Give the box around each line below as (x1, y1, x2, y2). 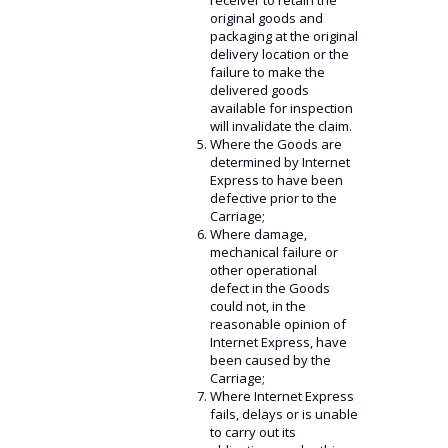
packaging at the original (209, 27, 358, 45)
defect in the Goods (209, 279, 330, 297)
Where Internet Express (209, 387, 354, 405)
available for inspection (209, 99, 353, 117)
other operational (209, 261, 317, 279)
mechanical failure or (209, 243, 338, 261)
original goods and (209, 9, 323, 27)
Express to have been (209, 171, 343, 189)
